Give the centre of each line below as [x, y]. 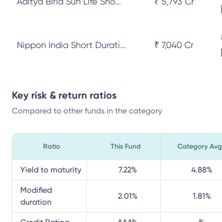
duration [36, 202]
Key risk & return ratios [64, 95]
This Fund [126, 146]
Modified [36, 190]
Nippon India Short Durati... [71, 45]
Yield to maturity [51, 170]
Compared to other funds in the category [87, 111]
